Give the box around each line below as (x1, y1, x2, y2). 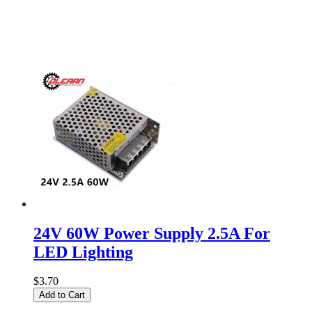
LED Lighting (33, 242, 133, 261)
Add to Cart (39, 290, 85, 301)
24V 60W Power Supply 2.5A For (33, 224, 270, 242)
